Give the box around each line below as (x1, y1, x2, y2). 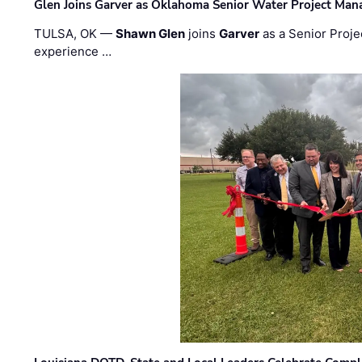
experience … (34, 44, 112, 59)
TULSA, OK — (34, 26, 116, 41)
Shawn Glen (116, 26, 186, 41)
